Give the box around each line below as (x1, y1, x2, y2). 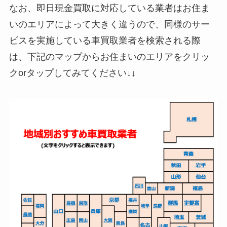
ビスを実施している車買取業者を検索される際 (9, 35, 201, 46)
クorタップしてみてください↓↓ (9, 67, 136, 78)
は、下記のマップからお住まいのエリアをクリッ (9, 51, 210, 62)
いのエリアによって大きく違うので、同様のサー (9, 19, 210, 29)
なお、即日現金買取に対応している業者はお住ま (9, 3, 210, 13)
